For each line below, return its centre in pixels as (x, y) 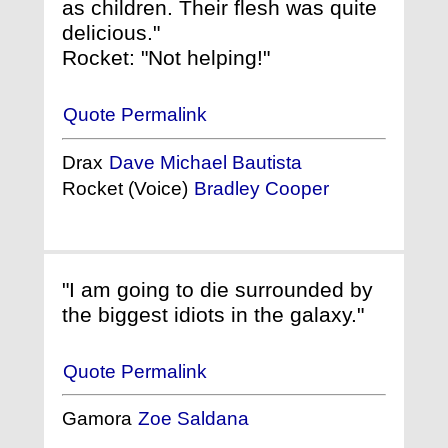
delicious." (111, 33)
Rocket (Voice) (127, 188)
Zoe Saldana (193, 418)
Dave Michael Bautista (205, 162)
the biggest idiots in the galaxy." (213, 314)
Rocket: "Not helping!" (166, 58)
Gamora (99, 418)
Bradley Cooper (261, 188)
